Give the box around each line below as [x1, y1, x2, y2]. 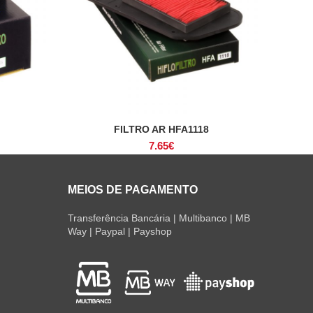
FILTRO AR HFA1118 [113, 124, 209, 135]
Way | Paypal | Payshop [67, 226, 172, 237]
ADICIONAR [135, 124, 187, 136]
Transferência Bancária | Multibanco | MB [67, 212, 250, 224]
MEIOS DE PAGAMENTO [67, 184, 198, 196]
